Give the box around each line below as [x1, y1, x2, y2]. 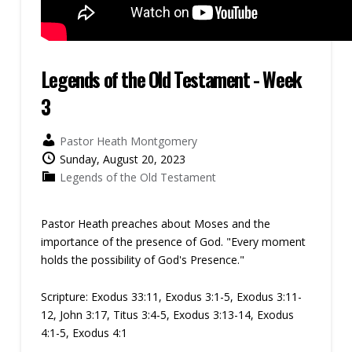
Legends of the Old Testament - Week [40, 64, 302, 93]
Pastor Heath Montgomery [59, 134, 197, 148]
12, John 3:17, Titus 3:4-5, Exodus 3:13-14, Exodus [40, 307, 294, 322]
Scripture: [40, 289, 88, 304]
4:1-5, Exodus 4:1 [40, 325, 127, 340]
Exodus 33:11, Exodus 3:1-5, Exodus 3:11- [90, 289, 302, 304]
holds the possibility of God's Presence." [40, 252, 244, 267]
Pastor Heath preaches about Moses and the [40, 216, 270, 231]
